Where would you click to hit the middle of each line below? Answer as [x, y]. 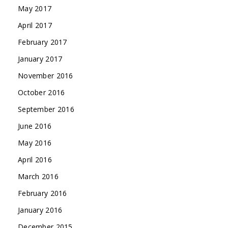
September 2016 [46, 109]
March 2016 [38, 176]
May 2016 [35, 142]
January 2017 [40, 59]
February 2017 [42, 42]
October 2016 [41, 92]
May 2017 [35, 8]
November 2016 [46, 75]
